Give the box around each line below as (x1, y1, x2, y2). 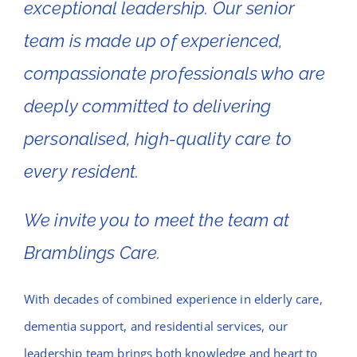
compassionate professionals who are (23, 63, 326, 84)
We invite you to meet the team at (23, 210, 289, 230)
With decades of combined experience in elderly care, (23, 291, 323, 307)
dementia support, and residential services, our (23, 318, 288, 334)
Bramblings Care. (23, 242, 161, 263)
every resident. (23, 161, 139, 182)
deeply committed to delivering (23, 96, 272, 116)
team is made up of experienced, (23, 30, 284, 51)
